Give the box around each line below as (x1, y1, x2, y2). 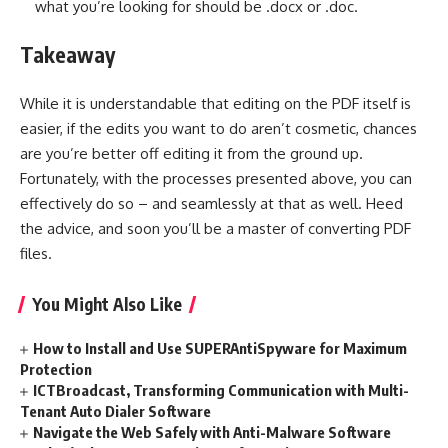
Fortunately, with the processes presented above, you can (20, 168, 412, 188)
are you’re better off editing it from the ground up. (20, 143, 363, 163)
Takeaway (20, 41, 115, 69)
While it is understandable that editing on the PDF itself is (20, 93, 411, 113)
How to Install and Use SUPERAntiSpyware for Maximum (33, 338, 408, 357)
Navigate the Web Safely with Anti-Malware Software (33, 422, 392, 441)
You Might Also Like (32, 292, 182, 315)
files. (20, 243, 52, 263)
